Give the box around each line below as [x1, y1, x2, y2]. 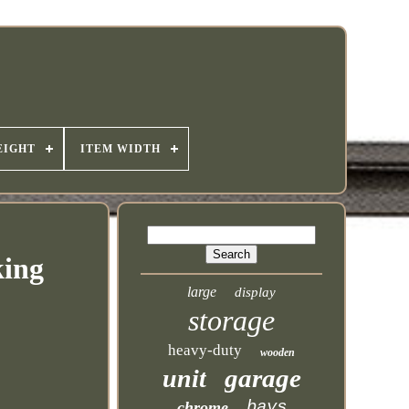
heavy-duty [168, 341, 243, 359]
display [235, 285, 277, 299]
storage [188, 304, 276, 337]
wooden [260, 346, 296, 359]
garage [224, 363, 301, 393]
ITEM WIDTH [79, 142, 161, 155]
